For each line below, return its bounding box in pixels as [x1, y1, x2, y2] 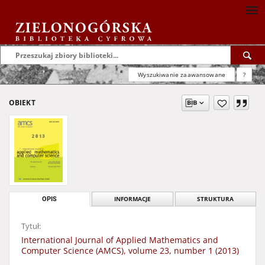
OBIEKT [9, 98, 35, 108]
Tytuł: [21, 221, 41, 231]
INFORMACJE [114, 195, 151, 203]
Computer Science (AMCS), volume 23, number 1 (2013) [21, 245, 239, 256]
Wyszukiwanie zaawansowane [138, 70, 225, 79]
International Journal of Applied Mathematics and [21, 234, 218, 245]
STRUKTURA [197, 195, 234, 203]
